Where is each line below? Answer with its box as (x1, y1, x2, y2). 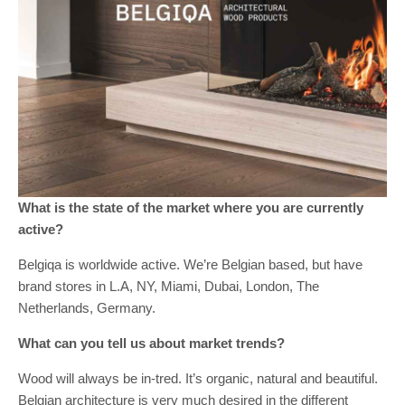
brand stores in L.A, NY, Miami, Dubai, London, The (18, 278, 319, 294)
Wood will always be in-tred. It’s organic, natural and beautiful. (18, 371, 378, 386)
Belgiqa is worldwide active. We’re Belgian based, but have (18, 257, 363, 272)
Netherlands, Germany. (18, 300, 155, 316)
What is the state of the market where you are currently (18, 200, 363, 215)
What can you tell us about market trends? (18, 335, 285, 351)
